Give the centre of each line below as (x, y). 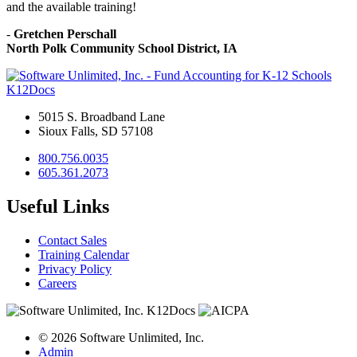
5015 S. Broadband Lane (102, 116)
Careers (57, 283)
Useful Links (58, 206)
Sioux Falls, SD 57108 (96, 131)
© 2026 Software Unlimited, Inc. (121, 337)
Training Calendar (84, 254)
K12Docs (31, 89)
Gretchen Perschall (65, 33)
